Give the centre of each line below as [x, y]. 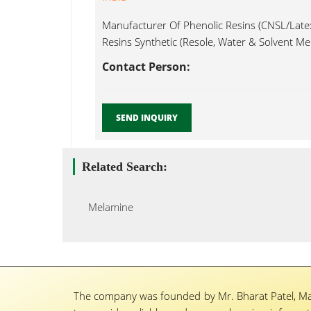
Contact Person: [146, 67]
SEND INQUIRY [147, 118]
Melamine [107, 207]
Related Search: [125, 167]
